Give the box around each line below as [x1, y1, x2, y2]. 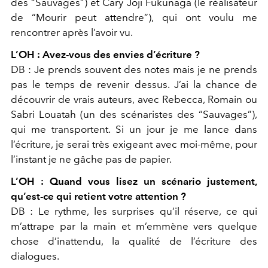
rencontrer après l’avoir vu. [11, 26, 133, 39]
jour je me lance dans [147, 123, 257, 136]
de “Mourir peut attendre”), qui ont [11, 11, 209, 24]
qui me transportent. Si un [11, 123, 147, 136]
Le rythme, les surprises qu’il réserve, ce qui [38, 205, 258, 218]
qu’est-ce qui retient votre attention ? [11, 190, 186, 203]
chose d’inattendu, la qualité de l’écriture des [11, 235, 257, 248]
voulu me [208, 11, 258, 24]
